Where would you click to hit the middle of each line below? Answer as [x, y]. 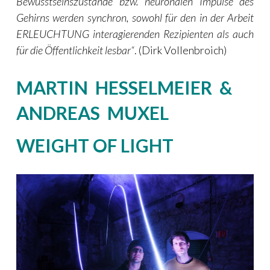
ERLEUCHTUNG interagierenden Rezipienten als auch [135, 34]
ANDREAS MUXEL [93, 113]
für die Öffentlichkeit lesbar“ [75, 50]
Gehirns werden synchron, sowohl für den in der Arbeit [135, 18]
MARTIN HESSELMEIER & [126, 88]
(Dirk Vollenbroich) [183, 50]
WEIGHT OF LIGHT [95, 145]
